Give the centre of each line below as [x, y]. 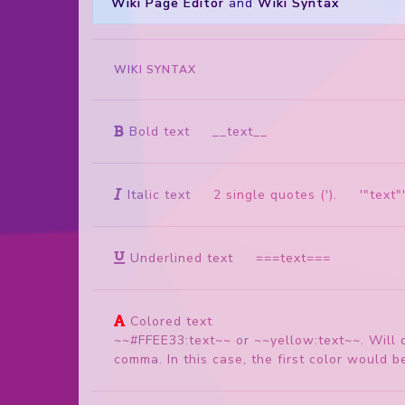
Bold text [160, 131]
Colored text [171, 321]
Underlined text [182, 258]
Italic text [159, 194]
